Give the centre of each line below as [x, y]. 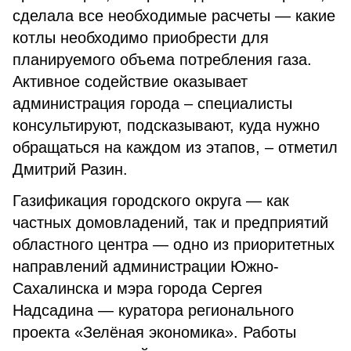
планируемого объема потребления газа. [162, 60]
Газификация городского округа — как [151, 201]
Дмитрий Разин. [70, 169]
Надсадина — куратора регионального [153, 310]
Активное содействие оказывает [130, 81]
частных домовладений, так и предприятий [170, 223]
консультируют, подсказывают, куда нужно [166, 125]
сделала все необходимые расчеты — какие [174, 16]
